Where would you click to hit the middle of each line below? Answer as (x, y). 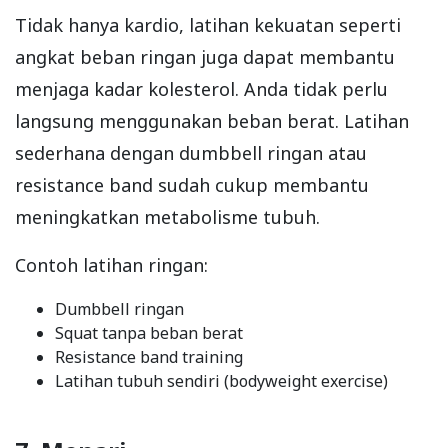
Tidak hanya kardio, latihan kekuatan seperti (208, 25)
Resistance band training (149, 357)
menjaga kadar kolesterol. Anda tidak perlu (201, 89)
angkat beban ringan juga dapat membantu (205, 57)
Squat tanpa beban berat (149, 333)
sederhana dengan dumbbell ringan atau (191, 153)
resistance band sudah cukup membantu (192, 185)
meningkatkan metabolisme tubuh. (167, 217)
